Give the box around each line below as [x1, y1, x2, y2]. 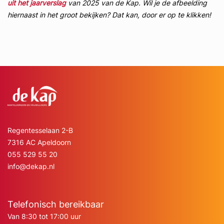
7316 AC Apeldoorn [7, 138, 71, 146]
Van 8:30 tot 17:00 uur [7, 212, 81, 220]
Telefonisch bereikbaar [7, 199, 104, 209]
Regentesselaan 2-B [7, 126, 73, 134]
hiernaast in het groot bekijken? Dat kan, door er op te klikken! [7, 10, 213, 19]
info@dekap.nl [7, 162, 54, 170]
